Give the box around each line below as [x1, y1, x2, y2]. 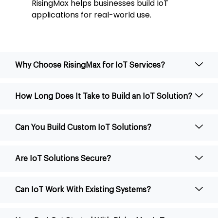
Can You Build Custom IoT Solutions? [15, 123, 151, 131]
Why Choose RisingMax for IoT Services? [15, 61, 165, 69]
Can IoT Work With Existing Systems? [15, 185, 151, 194]
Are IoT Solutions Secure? [15, 154, 111, 163]
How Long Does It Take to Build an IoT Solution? [15, 92, 192, 100]
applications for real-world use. [32, 9, 151, 20]
